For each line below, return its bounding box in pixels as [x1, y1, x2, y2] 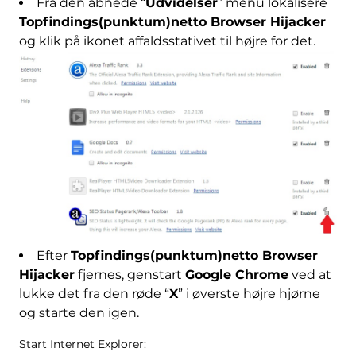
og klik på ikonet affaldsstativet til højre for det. [18, 33, 315, 48]
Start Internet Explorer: [18, 337, 146, 352]
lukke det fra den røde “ [18, 286, 169, 302]
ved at [288, 267, 331, 283]
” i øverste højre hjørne [177, 286, 320, 302]
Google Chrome [184, 267, 288, 283]
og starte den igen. [18, 305, 139, 321]
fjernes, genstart [74, 267, 185, 283]
